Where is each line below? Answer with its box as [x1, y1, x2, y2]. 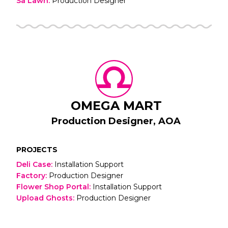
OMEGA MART [70, 98, 162, 113]
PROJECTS [16, 145, 58, 154]
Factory [16, 170, 45, 180]
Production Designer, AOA [51, 115, 181, 127]
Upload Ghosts [16, 193, 73, 203]
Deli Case [16, 159, 51, 169]
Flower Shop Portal [16, 182, 89, 191]
